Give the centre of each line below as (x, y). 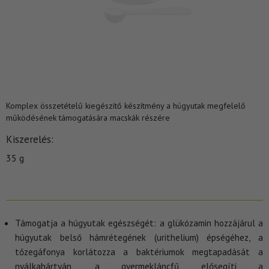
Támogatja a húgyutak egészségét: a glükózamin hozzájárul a (139, 223)
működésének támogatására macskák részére (88, 118)
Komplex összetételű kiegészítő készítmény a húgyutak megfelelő (126, 106)
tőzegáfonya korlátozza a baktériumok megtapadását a (139, 252)
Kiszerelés (29, 139)
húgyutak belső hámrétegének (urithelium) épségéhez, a (139, 237)
